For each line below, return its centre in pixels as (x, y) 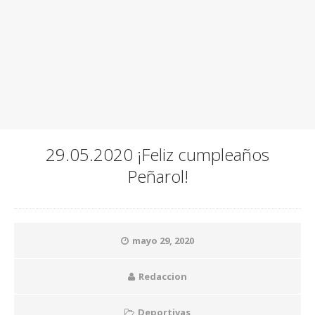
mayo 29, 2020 (163, 241)
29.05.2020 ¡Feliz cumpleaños (157, 155)
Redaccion (163, 277)
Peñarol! (157, 176)
